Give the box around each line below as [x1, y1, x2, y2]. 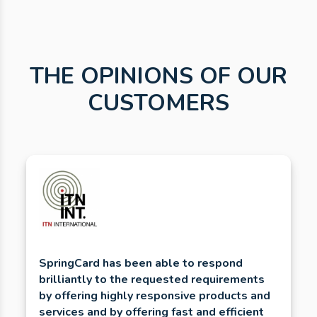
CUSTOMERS [88, 88, 229, 119]
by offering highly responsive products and [39, 287, 270, 304]
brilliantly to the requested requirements [39, 271, 265, 287]
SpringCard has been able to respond [39, 255, 243, 271]
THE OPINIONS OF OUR [30, 61, 287, 92]
